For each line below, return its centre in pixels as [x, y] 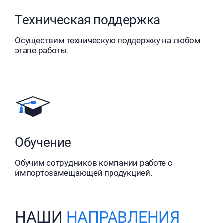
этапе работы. [42, 50]
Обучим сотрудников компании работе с [94, 163]
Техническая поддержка [88, 20]
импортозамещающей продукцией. [84, 172]
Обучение [43, 142]
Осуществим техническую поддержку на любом [108, 40]
